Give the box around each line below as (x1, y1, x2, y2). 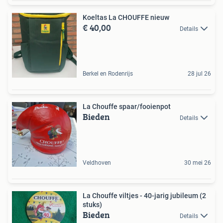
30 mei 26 (184, 159, 211, 166)
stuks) (83, 201, 102, 209)
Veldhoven (83, 159, 111, 166)
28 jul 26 (188, 70, 211, 77)
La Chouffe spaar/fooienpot (83, 103, 171, 111)
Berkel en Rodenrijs (83, 70, 133, 77)
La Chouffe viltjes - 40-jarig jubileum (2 (83, 192, 206, 200)
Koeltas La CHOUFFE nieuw (83, 13, 169, 21)
